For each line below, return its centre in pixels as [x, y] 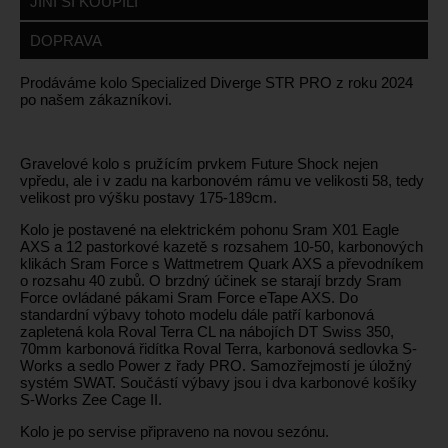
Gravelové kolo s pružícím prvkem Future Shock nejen [199, 164]
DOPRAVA [66, 41]
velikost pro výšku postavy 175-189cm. [148, 198]
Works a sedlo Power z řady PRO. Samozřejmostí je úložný [216, 366]
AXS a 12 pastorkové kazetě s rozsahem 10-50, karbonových [221, 247]
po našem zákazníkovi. [96, 100]
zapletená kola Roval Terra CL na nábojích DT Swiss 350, [207, 332]
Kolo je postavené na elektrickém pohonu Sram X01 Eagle [209, 230]
